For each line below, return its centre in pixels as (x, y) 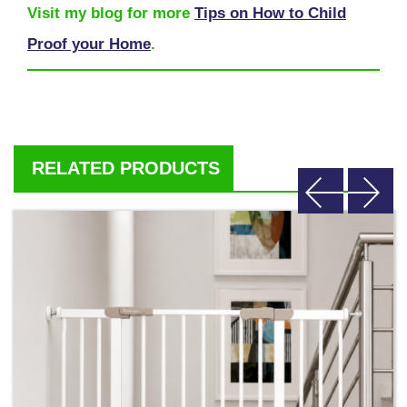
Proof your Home (89, 45)
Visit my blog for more (111, 14)
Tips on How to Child (270, 14)
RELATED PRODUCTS (126, 169)
